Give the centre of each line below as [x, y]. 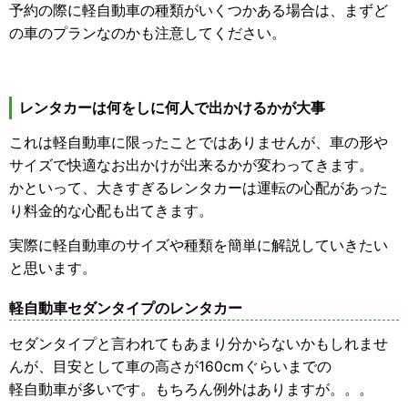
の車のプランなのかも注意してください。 [148, 34]
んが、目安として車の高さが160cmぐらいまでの [170, 366]
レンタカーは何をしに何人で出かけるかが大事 [172, 108]
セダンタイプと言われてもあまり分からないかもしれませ [199, 343]
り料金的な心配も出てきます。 [111, 211]
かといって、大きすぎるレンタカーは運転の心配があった [199, 189]
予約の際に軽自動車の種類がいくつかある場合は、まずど [199, 11]
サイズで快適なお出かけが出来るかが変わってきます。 [191, 166]
